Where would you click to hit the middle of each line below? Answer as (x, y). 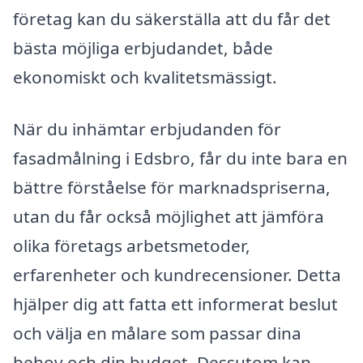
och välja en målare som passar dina (157, 333)
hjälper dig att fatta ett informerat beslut (175, 303)
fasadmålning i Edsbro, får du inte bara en (180, 158)
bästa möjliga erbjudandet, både (143, 48)
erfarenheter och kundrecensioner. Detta (177, 274)
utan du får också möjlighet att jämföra (169, 216)
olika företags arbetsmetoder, (132, 245)
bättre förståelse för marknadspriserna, (172, 187)
